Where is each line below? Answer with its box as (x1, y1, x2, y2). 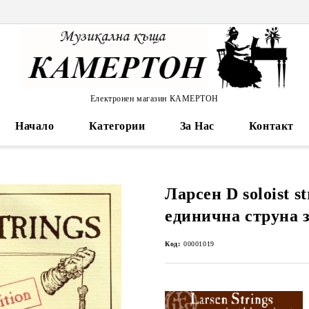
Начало (15, 120, 54, 132)
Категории (88, 120, 146, 132)
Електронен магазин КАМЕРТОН (90, 93, 219, 103)
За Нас (179, 120, 215, 132)
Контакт (248, 120, 294, 132)
